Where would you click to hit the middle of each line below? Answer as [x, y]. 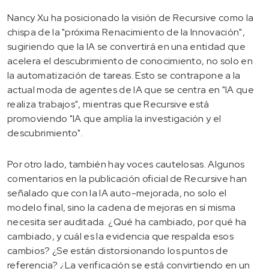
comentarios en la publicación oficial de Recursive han [127, 178]
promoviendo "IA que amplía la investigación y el [114, 118]
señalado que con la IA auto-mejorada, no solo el [117, 193]
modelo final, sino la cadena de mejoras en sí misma [122, 207]
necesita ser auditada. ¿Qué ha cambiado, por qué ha [127, 222]
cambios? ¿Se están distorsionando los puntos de [118, 250]
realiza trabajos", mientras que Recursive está [108, 104]
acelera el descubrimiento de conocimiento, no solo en [130, 61]
